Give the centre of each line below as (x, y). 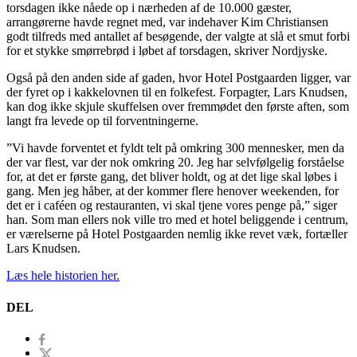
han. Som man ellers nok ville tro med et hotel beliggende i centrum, (177, 220)
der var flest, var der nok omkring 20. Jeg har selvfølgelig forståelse (175, 163)
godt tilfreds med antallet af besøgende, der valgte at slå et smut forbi (178, 37)
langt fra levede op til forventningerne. (102, 121)
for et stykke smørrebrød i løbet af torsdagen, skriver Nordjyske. (167, 51)
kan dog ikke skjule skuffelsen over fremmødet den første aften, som (178, 107)
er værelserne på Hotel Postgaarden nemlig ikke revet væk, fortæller (177, 234)
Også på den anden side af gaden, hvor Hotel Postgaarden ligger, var (178, 78)
